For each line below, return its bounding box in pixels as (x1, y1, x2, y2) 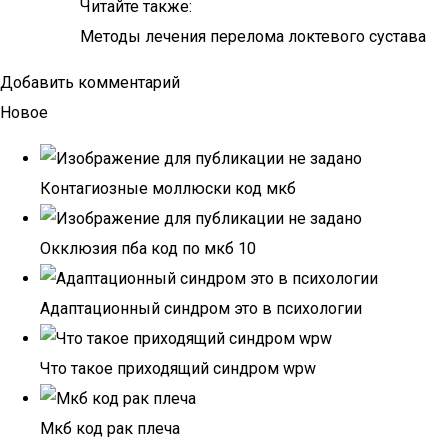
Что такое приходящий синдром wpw (40, 359, 316, 378)
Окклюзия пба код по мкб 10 (40, 239, 256, 258)
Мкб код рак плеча (40, 419, 180, 438)
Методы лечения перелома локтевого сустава (80, 27, 426, 46)
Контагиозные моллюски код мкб (40, 179, 296, 198)
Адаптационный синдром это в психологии (40, 299, 362, 318)
